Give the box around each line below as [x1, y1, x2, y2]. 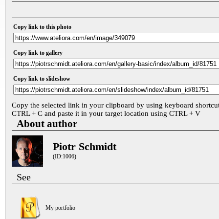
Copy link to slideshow [13, 75, 70, 82]
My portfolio [45, 204, 75, 211]
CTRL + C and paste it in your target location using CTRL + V [12, 109, 200, 117]
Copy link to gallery [13, 49, 63, 56]
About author [17, 118, 77, 130]
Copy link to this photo [13, 23, 71, 30]
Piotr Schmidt [53, 140, 116, 153]
